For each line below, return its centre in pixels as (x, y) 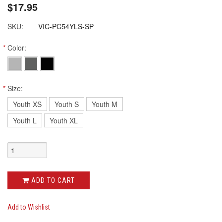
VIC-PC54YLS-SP (66, 26)
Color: (17, 47)
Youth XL (64, 120)
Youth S (67, 104)
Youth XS (27, 104)
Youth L (25, 120)
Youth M (105, 104)
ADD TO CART (52, 180)
